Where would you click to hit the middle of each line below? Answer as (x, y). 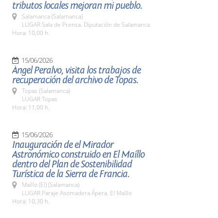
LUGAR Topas (40, 99)
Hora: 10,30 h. (31, 201)
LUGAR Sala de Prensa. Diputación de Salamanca (86, 25)
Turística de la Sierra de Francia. (71, 174)
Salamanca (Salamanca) (52, 16)
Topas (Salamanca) (46, 91)
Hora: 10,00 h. (31, 33)
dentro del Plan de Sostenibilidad (72, 164)
